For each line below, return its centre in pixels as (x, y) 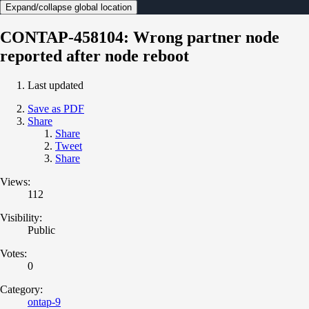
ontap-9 (44, 301)
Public (41, 230)
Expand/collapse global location (69, 7)
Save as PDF (56, 108)
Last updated (56, 85)
